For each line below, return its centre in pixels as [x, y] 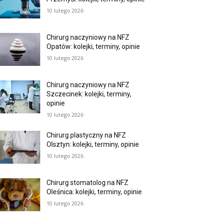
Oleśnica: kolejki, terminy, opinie [94, 192]
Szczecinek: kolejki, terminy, [89, 94]
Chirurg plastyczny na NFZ [86, 135]
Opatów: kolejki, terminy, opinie [93, 47]
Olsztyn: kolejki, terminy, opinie [93, 145]
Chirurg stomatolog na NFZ [88, 183]
